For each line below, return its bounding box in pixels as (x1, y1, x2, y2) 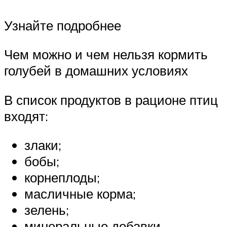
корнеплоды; (24, 169, 100, 186)
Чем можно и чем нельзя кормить (4, 46, 208, 63)
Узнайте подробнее (4, 17, 121, 33)
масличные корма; (24, 185, 136, 202)
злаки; (24, 137, 61, 154)
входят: (4, 107, 48, 124)
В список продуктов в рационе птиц (4, 91, 218, 108)
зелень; (24, 202, 69, 218)
